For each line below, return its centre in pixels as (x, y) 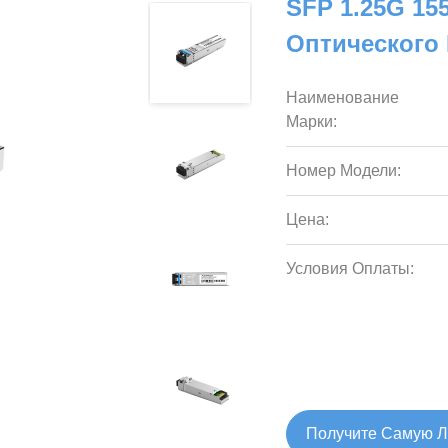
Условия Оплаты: (350, 268)
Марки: (312, 121)
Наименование (343, 97)
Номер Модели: (344, 170)
